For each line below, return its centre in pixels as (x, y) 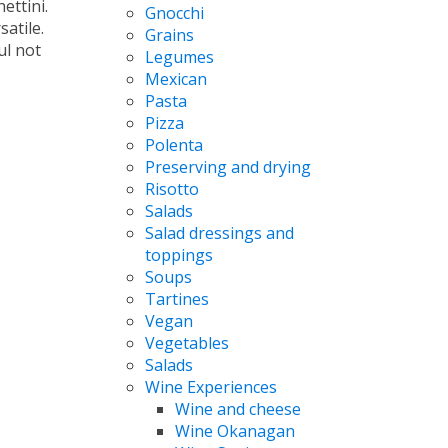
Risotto (171, 188)
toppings (178, 254)
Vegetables (186, 342)
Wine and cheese (237, 408)
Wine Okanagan (234, 430)
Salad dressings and (219, 232)
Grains (169, 34)
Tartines (176, 298)
